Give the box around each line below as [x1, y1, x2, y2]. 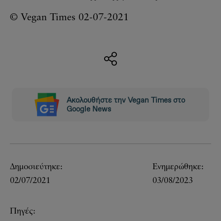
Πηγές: [10, 207, 36, 216]
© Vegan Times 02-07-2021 [10, 13, 129, 23]
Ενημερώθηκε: [152, 163, 204, 171]
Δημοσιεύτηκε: [10, 163, 63, 171]
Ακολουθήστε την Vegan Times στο [67, 95, 185, 105]
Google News [67, 104, 111, 114]
